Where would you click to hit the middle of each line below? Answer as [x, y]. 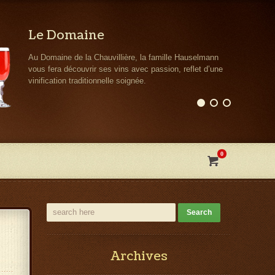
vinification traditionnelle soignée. [87, 81]
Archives [139, 257]
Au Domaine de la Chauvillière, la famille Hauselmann [123, 57]
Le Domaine [66, 36]
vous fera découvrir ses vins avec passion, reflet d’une [126, 69]
